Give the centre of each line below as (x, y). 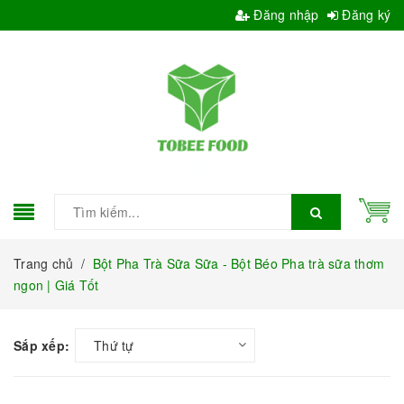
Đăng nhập (285, 14)
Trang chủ (44, 263)
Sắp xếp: (41, 345)
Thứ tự (114, 345)
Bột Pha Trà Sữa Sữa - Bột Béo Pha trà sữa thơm (238, 263)
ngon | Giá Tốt (56, 285)
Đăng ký (364, 14)
